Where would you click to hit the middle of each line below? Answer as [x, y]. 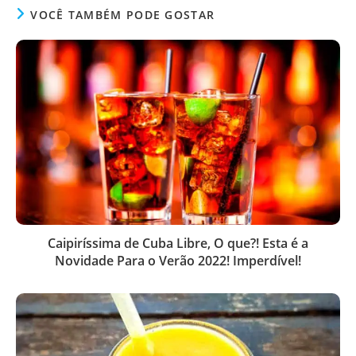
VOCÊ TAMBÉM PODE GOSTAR [123, 14]
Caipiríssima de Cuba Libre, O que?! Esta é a [178, 243]
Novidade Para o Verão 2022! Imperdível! [178, 260]
